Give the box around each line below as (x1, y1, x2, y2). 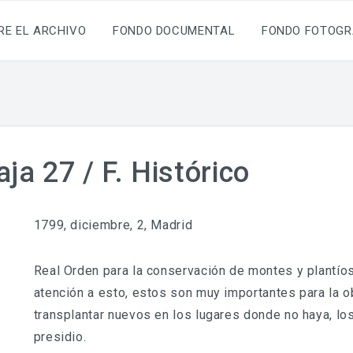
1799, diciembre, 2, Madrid (33, 217, 193, 232)
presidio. (33, 329, 87, 344)
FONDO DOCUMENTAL (113, 23, 236, 38)
